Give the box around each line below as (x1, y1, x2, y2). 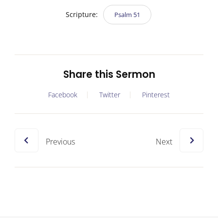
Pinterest (142, 90, 170, 99)
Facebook (48, 90, 77, 99)
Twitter (99, 90, 120, 99)
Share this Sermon (63, 67, 155, 81)
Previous (46, 136, 75, 147)
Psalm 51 (114, 10, 140, 19)
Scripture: (65, 9, 100, 19)
